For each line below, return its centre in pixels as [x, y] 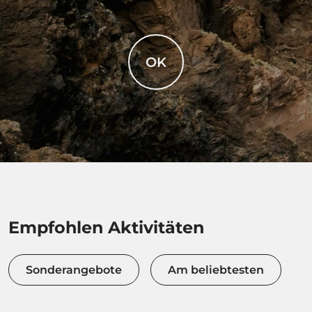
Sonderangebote [74, 270]
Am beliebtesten [216, 270]
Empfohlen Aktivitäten [106, 227]
